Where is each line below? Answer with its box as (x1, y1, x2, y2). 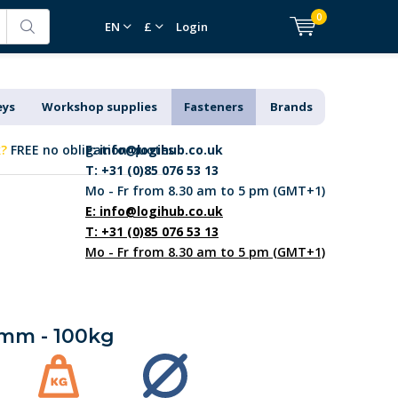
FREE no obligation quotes (7, 141, 174, 158)
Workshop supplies (42, 99, 158, 115)
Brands (270, 99, 314, 115)
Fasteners (184, 99, 244, 115)
